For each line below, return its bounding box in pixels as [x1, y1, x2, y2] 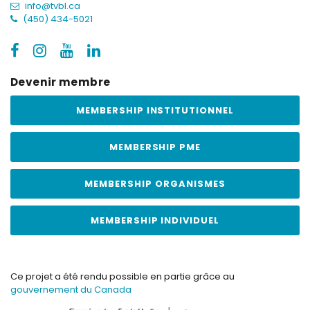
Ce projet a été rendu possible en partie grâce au [10, 270, 235, 284]
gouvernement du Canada [10, 283, 131, 297]
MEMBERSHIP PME [109, 140, 201, 154]
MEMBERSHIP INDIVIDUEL [90, 214, 220, 228]
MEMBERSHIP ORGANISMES [84, 177, 226, 191]
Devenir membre [10, 75, 111, 90]
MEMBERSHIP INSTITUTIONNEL [75, 104, 235, 118]
